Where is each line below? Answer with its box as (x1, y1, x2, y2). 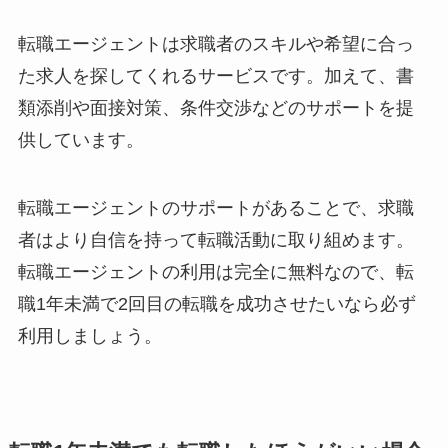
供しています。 (17, 129, 144, 150)
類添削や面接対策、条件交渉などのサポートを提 (17, 97, 414, 118)
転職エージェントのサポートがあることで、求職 (17, 197, 414, 218)
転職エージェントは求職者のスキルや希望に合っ (17, 33, 414, 54)
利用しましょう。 (17, 325, 162, 346)
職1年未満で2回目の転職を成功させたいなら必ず (17, 293, 416, 314)
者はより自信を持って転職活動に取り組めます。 (17, 229, 414, 250)
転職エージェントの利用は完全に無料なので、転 (17, 261, 414, 282)
